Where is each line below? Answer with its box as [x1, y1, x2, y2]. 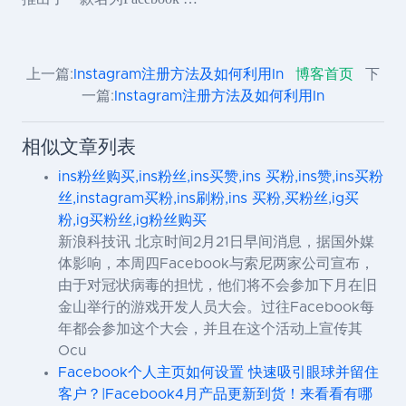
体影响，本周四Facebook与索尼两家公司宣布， [58, 256, 374, 272]
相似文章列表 [22, 138, 136, 158]
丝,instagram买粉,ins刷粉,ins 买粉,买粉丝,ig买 [58, 191, 359, 207]
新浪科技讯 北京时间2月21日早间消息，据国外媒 [58, 235, 374, 250]
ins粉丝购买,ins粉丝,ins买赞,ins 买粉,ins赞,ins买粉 [58, 169, 383, 185]
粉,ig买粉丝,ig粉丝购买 [58, 213, 207, 228]
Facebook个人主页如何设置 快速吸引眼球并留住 [58, 365, 379, 381]
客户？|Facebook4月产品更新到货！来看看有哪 [58, 387, 372, 402]
